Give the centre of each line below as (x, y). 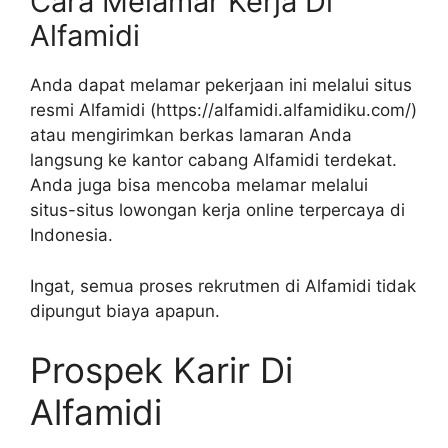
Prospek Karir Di (161, 370)
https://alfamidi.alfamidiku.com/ (283, 110)
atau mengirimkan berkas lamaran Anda (191, 135)
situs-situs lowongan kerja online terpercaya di (217, 210)
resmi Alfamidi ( (93, 110)
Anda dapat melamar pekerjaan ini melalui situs (221, 85)
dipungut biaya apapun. (125, 310)
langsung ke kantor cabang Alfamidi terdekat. (213, 160)
